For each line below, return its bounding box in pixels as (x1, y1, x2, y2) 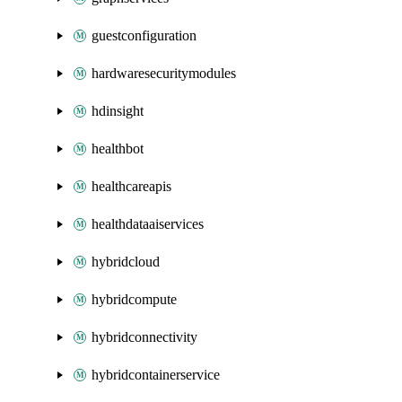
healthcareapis (92, 179, 171, 194)
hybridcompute (92, 292, 177, 307)
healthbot (92, 141, 144, 156)
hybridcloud (92, 254, 160, 269)
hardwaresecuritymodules (92, 66, 236, 81)
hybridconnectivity (92, 329, 197, 345)
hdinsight (92, 103, 144, 118)
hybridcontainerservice (92, 367, 220, 382)
